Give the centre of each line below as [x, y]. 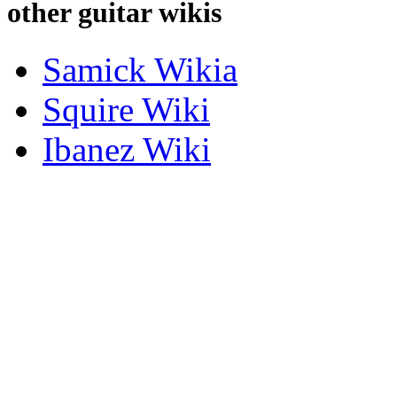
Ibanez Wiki [127, 149]
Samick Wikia [140, 69]
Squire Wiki [126, 109]
